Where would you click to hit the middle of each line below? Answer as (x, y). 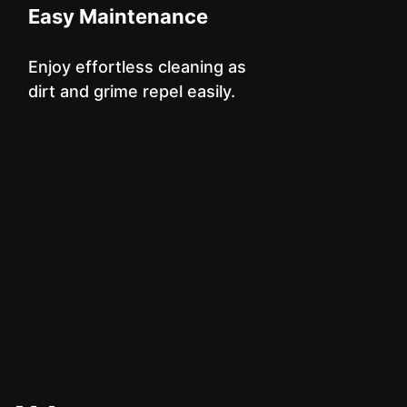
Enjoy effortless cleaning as (137, 67)
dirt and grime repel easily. (131, 91)
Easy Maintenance (118, 16)
